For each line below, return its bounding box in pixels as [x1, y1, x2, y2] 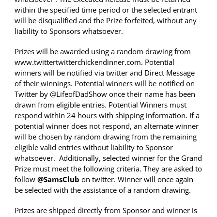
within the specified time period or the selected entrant [15, 5, 197, 15]
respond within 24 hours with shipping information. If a [15, 110, 200, 121]
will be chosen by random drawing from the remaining [15, 132, 197, 142]
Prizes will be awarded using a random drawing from [15, 46, 191, 57]
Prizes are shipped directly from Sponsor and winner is [15, 205, 197, 216]
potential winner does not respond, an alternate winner [15, 121, 199, 131]
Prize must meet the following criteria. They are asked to [15, 164, 202, 174]
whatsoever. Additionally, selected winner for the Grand [15, 153, 202, 163]
